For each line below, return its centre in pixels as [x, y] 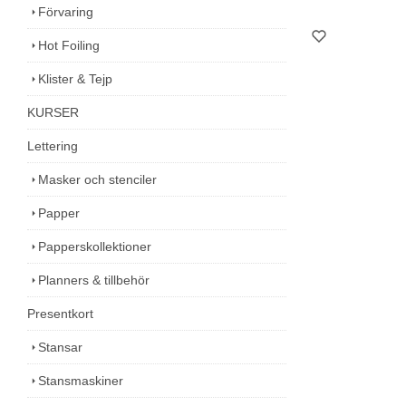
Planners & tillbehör [94, 280]
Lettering [53, 145]
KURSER [53, 112]
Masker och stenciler [97, 179]
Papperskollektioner [95, 246]
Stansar [60, 347]
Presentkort [60, 313]
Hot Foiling [69, 45]
